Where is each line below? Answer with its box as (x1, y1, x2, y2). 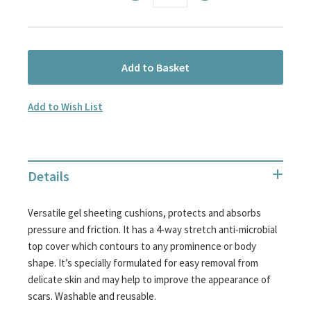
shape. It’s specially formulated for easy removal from (28, 256, 258, 269)
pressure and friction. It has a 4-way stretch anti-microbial (28, 223, 277, 236)
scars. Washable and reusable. (28, 289, 156, 303)
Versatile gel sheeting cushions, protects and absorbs (28, 206, 261, 219)
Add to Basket (121, 60, 190, 74)
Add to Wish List (28, 100, 103, 113)
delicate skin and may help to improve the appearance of (28, 273, 271, 286)
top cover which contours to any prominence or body (28, 239, 256, 253)
